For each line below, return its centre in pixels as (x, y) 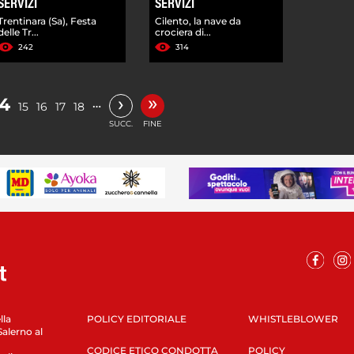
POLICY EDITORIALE (136, 318)
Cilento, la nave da (198, 21)
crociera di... (183, 32)
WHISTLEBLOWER (293, 318)
